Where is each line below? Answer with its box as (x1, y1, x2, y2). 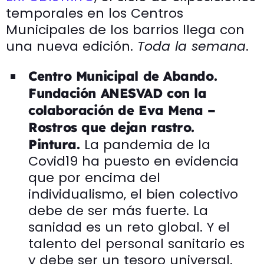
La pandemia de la (84, 135, 211, 154)
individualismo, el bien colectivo (28, 184, 238, 203)
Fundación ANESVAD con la (28, 84, 207, 101)
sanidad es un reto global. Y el (28, 217, 230, 236)
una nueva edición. (6, 37, 137, 55)
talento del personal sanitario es (28, 234, 245, 253)
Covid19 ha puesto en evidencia (28, 151, 239, 170)
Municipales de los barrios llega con (6, 20, 245, 39)
